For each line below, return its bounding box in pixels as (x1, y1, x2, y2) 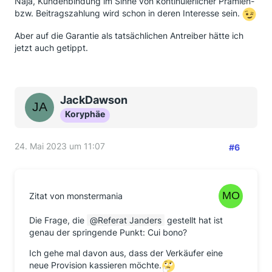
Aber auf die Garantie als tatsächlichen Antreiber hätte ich (15, 30, 243, 41)
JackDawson (60, 93, 127, 106)
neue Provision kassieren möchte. (29, 260, 161, 271)
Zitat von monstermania (29, 191, 123, 201)
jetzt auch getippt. (15, 42, 88, 53)
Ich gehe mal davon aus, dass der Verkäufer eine (29, 248, 223, 258)
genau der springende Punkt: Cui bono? (29, 227, 187, 237)
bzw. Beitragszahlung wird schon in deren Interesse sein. (15, 8, 242, 19)
